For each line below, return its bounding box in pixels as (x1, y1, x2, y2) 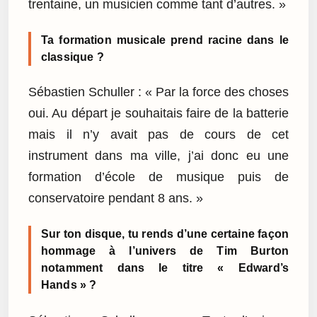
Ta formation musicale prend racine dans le (41, 33, 289, 46)
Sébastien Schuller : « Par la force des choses (28, 85, 289, 100)
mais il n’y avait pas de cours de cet (28, 127, 289, 142)
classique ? (41, 50, 104, 63)
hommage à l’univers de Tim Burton (41, 245, 289, 258)
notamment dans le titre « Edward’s (41, 262, 289, 275)
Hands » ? (41, 279, 97, 292)
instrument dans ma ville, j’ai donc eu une (28, 149, 289, 163)
